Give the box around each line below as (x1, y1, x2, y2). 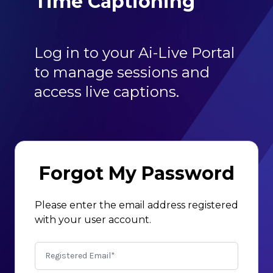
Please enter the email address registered (35, 199, 238, 211)
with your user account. (35, 213, 151, 225)
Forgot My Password (38, 161, 235, 185)
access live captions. (34, 82, 179, 101)
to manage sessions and (34, 63, 210, 81)
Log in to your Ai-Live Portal (34, 43, 235, 62)
